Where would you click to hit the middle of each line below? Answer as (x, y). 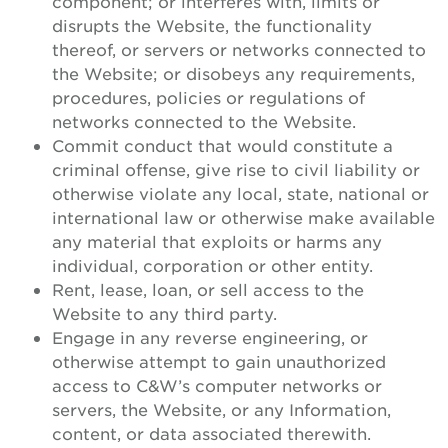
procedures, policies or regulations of (208, 97)
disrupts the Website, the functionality (212, 25)
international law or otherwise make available (243, 217)
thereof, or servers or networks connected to (239, 49)
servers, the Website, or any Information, (221, 409)
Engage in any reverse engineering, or (210, 337)
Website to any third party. (164, 313)
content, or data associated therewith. (211, 433)
